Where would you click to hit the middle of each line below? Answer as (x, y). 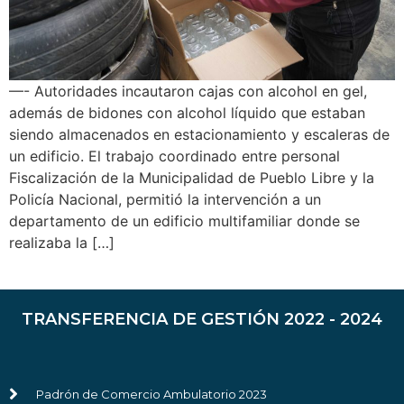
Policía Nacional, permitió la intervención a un (165, 200)
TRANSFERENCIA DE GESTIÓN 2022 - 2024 (202, 320)
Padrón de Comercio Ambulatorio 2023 (151, 394)
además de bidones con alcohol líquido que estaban (187, 113)
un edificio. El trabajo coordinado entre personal (174, 156)
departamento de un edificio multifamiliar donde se (184, 221)
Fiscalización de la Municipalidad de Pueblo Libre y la (192, 178)
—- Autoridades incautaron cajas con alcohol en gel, (188, 92)
